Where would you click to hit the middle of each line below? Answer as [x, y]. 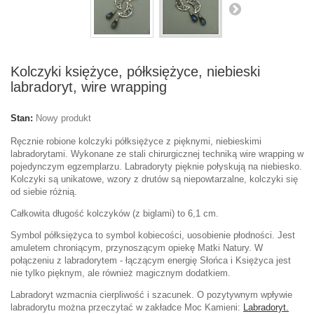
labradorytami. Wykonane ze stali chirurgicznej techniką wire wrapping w [157, 154]
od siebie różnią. [44, 192]
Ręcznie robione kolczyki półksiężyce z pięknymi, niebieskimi [136, 142]
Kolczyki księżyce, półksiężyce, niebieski [135, 72]
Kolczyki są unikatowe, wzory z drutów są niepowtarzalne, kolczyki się [154, 179]
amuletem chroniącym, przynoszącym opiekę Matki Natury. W [137, 248]
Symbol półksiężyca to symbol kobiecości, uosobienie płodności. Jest [153, 235]
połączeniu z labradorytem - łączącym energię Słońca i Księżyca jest [151, 261]
